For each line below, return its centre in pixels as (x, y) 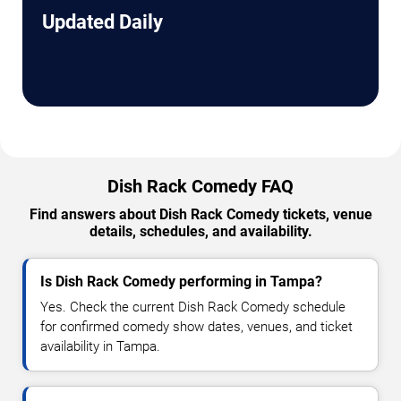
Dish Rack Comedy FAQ (200, 187)
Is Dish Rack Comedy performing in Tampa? (181, 282)
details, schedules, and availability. (200, 232)
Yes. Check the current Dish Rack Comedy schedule (193, 307)
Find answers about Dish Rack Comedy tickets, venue (200, 215)
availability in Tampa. (100, 347)
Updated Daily (102, 22)
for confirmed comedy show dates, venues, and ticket (196, 327)
